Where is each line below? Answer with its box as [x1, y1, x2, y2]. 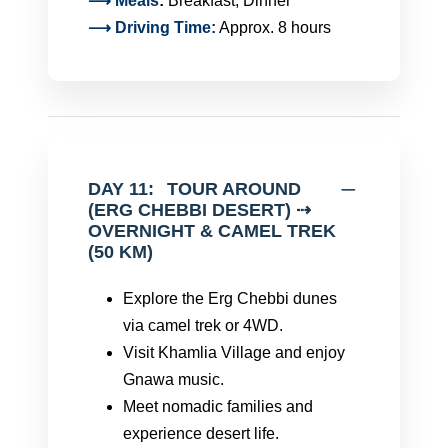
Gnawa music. [123, 371, 224, 388]
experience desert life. [123, 425, 279, 442]
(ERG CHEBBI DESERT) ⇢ [88, 200, 311, 220]
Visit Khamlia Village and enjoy [123, 344, 345, 361]
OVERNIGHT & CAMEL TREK [88, 221, 336, 241]
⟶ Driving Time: [88, 19, 216, 36]
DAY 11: [88, 179, 154, 199]
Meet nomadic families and [123, 398, 313, 415]
